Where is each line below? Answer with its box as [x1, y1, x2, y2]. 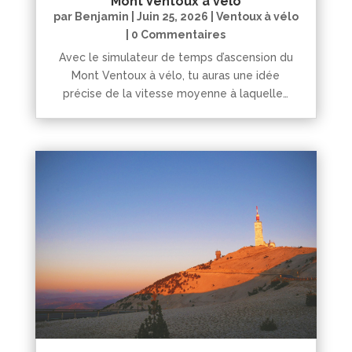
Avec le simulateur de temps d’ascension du [58, 51, 293, 64]
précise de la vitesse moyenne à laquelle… [63, 87, 289, 101]
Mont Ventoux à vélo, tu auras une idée [71, 69, 280, 82]
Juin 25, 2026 [136, 10, 208, 24]
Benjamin [74, 10, 129, 24]
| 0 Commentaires [126, 28, 226, 42]
